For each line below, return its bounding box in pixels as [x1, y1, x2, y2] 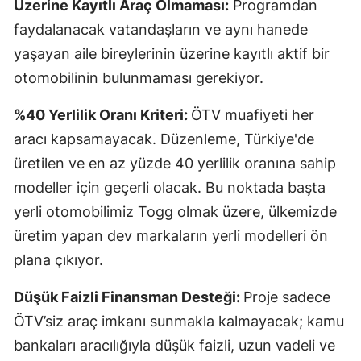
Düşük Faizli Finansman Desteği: [14, 288, 243, 305]
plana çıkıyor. [14, 251, 103, 268]
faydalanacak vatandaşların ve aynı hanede [14, 20, 308, 38]
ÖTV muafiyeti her [191, 106, 314, 123]
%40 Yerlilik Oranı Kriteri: [14, 106, 191, 123]
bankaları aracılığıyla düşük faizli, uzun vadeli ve [14, 336, 335, 354]
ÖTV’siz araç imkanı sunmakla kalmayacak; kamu [14, 312, 344, 330]
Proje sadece [243, 288, 330, 305]
